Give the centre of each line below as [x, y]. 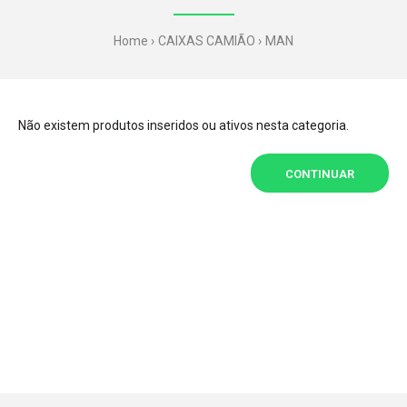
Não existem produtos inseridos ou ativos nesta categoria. [184, 125]
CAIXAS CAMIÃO [207, 41]
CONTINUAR [320, 174]
